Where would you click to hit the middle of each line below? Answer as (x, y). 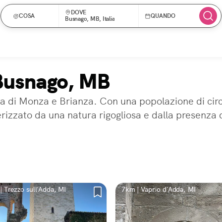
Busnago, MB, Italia (90, 19)
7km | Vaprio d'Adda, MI (159, 189)
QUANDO (163, 16)
